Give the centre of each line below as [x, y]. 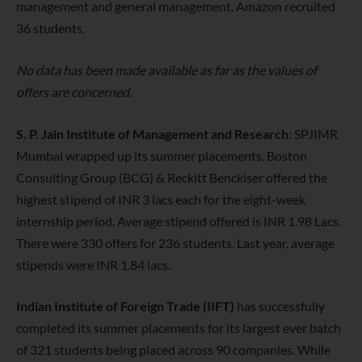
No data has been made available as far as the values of [166, 69]
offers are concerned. [75, 91]
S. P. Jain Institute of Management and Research [152, 133]
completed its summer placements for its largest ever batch [179, 328]
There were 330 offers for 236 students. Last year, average [175, 242]
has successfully [280, 306]
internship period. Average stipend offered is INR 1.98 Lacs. [179, 221]
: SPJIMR [313, 133]
